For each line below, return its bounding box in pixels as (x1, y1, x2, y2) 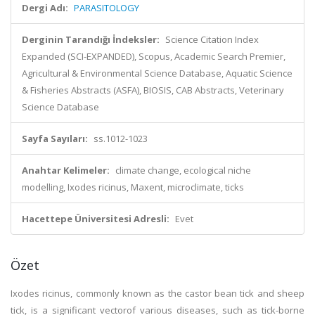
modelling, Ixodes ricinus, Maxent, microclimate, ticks (22, 181, 244, 193)
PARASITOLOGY (74, 1, 139, 14)
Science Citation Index (165, 33, 259, 46)
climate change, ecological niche (115, 164, 251, 176)
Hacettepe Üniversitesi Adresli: (22, 212, 169, 225)
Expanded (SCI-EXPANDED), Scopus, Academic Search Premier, (22, 50, 285, 63)
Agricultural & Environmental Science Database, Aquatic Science (22, 67, 292, 79)
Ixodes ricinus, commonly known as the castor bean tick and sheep (11, 287, 304, 300)
